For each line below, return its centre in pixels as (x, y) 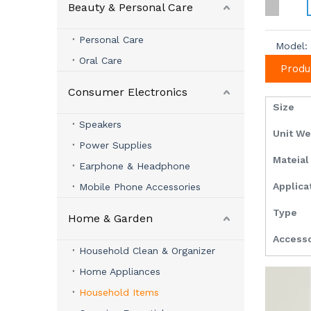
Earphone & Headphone (135, 166)
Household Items (119, 292)
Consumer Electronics (128, 92)
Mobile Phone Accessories (140, 187)
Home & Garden (110, 218)
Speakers (100, 124)
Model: (292, 46)
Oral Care (101, 60)
